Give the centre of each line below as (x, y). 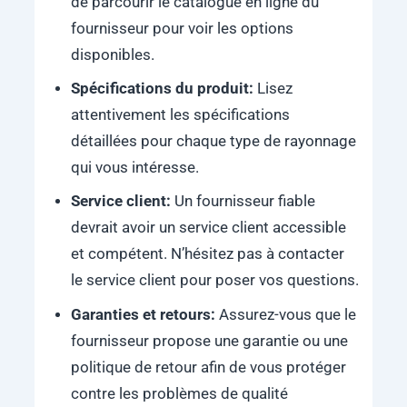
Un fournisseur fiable (243, 202)
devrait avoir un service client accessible (208, 228)
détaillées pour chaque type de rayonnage (213, 142)
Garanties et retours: (144, 314)
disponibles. (112, 55)
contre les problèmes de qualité (179, 393)
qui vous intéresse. (134, 168)
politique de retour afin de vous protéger (208, 367)
